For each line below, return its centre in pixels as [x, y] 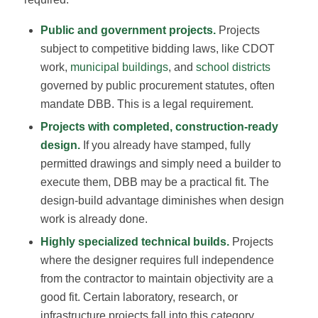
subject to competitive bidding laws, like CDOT [157, 49]
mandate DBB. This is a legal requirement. [147, 104]
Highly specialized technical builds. [136, 242]
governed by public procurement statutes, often [157, 86]
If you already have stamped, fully [165, 146]
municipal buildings [119, 67]
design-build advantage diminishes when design [162, 201]
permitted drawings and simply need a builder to [160, 164]
